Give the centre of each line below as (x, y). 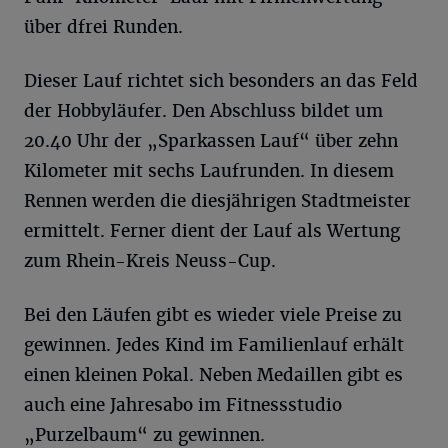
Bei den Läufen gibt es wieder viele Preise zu (213, 315)
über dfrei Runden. (103, 27)
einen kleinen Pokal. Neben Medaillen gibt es (213, 375)
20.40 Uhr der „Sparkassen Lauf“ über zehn (211, 141)
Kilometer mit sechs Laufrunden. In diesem (209, 171)
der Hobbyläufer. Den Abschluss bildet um (203, 111)
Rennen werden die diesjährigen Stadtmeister (217, 201)
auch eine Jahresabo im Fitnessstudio (183, 405)
